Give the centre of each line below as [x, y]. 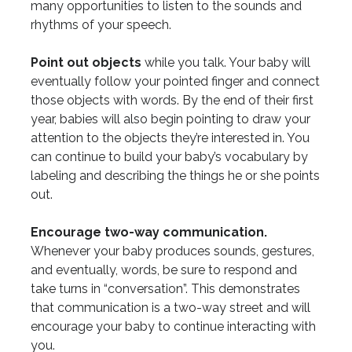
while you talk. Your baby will [225, 62]
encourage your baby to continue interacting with [173, 326]
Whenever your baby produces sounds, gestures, [172, 251]
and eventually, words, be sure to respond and [163, 269]
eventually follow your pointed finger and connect [175, 81]
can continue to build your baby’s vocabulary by [169, 156]
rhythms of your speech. [101, 24]
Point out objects [86, 62]
